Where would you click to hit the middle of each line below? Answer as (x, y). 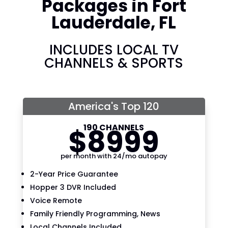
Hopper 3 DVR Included (73, 187)
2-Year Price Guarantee (74, 174)
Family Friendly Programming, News (95, 213)
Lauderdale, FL (114, 22)
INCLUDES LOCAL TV (114, 50)
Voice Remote (56, 200)
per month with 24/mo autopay (114, 156)
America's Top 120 (114, 106)
